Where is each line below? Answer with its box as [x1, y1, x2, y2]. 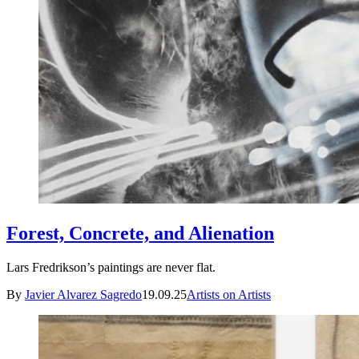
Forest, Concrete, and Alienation [6, 222, 274, 244]
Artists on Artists [187, 287, 271, 301]
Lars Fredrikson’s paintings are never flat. [6, 260, 216, 274]
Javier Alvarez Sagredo [25, 287, 142, 301]
